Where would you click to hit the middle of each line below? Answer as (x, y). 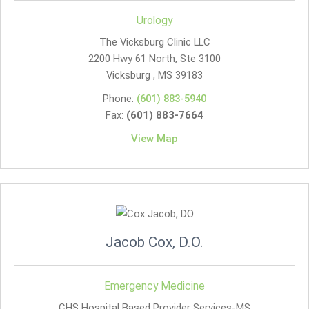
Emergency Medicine (154, 286)
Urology (154, 20)
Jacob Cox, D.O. (154, 242)
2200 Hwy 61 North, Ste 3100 (154, 59)
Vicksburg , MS (139, 75)
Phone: (120, 99)
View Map (154, 139)
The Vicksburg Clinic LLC (154, 42)
